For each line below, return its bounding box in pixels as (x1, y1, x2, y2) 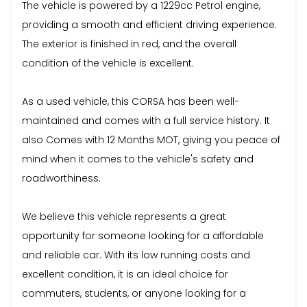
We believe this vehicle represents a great (22, 209, 226, 223)
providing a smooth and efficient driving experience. (22, 17, 277, 32)
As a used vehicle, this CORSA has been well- (22, 94, 239, 108)
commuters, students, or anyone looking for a (22, 286, 246, 300)
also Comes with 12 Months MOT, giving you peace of (22, 132, 280, 147)
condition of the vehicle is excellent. (22, 56, 194, 70)
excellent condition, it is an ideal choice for (22, 267, 228, 281)
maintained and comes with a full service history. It (22, 113, 270, 127)
